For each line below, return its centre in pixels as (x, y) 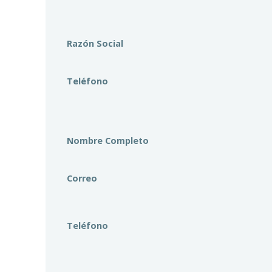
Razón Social (95, 43)
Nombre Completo (108, 140)
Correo (82, 178)
